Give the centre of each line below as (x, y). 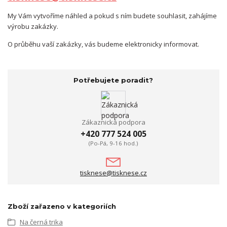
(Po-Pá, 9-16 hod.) (113, 143)
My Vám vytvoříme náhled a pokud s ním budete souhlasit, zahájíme (112, 15)
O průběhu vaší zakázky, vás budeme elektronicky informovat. (103, 44)
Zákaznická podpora (113, 122)
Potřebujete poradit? (113, 80)
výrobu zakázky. (34, 26)
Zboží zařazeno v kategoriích (62, 206)
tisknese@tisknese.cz (113, 173)
